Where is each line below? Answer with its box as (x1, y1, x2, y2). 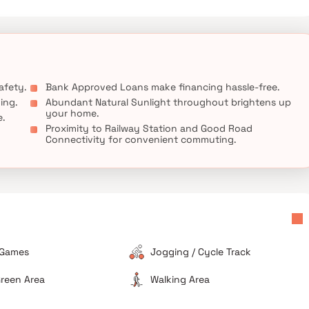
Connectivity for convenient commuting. (46, 133, 237, 146)
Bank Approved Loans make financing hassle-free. (46, 81, 280, 93)
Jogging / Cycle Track (150, 246, 252, 258)
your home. (46, 107, 99, 119)
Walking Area (150, 273, 210, 286)
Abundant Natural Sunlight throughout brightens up (46, 96, 291, 108)
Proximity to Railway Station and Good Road (46, 122, 252, 134)
